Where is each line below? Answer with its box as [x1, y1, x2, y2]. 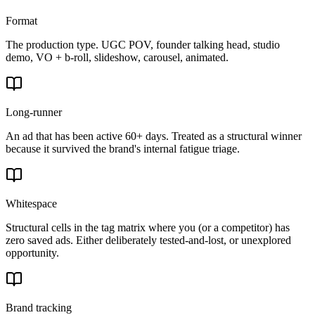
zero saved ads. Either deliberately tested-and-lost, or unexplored [6, 233, 291, 246]
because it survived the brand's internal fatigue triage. [6, 142, 240, 155]
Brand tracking [6, 301, 72, 314]
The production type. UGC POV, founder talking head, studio [6, 38, 280, 51]
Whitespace [6, 197, 57, 210]
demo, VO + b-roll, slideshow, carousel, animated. [6, 51, 229, 63]
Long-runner [6, 105, 62, 118]
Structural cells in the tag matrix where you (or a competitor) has [6, 221, 290, 233]
